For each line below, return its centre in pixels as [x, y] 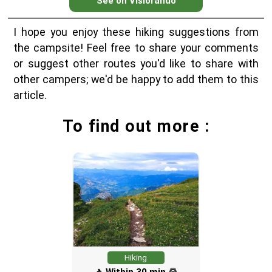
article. [30, 95]
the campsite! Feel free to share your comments [136, 48]
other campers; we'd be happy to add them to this [136, 80]
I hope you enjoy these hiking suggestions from [136, 32]
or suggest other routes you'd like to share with [136, 64]
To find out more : [136, 127]
